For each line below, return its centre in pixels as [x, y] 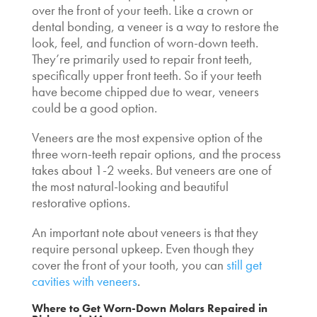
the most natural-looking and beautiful [130, 186]
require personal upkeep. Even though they [143, 248]
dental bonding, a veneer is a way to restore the [155, 26]
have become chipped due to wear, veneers [145, 91]
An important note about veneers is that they [145, 232]
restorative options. [81, 202]
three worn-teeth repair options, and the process [156, 154]
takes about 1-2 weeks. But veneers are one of [151, 170]
